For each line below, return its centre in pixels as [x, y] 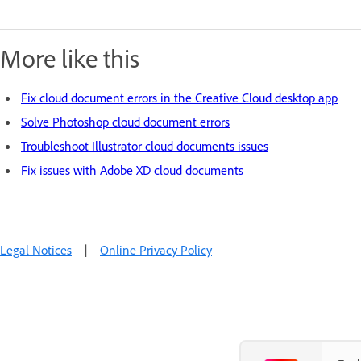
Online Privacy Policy [156, 249]
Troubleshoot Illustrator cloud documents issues [145, 145]
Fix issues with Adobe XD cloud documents [132, 170]
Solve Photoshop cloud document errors [125, 121]
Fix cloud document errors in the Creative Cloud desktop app [179, 97]
